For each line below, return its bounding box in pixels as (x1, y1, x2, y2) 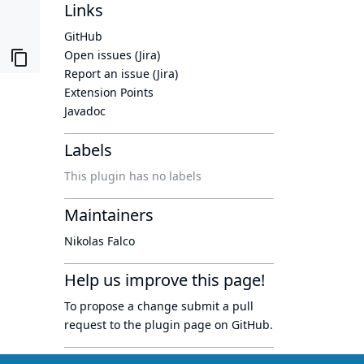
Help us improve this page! (64, 269, 265, 291)
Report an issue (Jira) (64, 66, 178, 81)
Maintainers (64, 204, 154, 226)
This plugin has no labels (64, 168, 201, 184)
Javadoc (64, 103, 106, 119)
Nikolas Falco (64, 233, 135, 249)
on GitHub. (211, 317, 273, 332)
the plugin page (123, 317, 211, 332)
